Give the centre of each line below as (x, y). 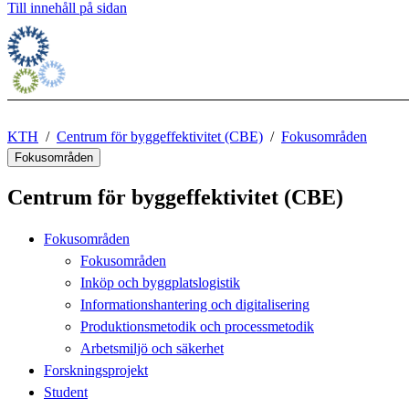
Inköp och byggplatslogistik (160, 282)
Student (66, 392)
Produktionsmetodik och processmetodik (197, 326)
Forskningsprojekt (96, 370)
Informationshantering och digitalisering (195, 304)
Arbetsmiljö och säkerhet (152, 348)
